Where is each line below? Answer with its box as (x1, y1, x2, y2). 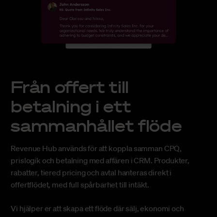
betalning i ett (11, 95, 131, 116)
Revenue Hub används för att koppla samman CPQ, (11, 143, 182, 154)
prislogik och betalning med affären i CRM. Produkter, (11, 155, 189, 166)
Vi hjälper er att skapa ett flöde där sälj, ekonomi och (11, 203, 184, 214)
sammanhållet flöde (11, 115, 182, 136)
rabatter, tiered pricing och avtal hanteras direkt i (11, 168, 172, 178)
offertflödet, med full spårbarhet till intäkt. (11, 180, 150, 190)
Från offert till (11, 76, 129, 97)
